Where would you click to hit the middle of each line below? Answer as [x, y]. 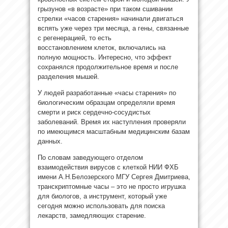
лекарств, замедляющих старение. [92, 215]
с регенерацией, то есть [75, 38]
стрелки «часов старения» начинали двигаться [110, 18]
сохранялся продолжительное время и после [108, 67]
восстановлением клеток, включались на [102, 47]
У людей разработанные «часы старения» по [107, 93]
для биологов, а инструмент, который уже [102, 196]
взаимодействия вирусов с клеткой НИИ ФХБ [108, 167]
